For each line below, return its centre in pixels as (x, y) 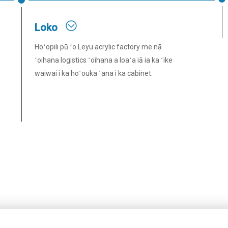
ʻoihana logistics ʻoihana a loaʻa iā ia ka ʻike (104, 60)
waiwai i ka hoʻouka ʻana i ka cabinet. (94, 73)
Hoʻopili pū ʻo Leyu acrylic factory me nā (98, 47)
